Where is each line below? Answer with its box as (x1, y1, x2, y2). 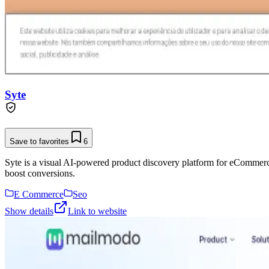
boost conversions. (5, 168, 75, 178)
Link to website (68, 205, 127, 216)
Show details (5, 205, 53, 216)
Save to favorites (10, 136, 69, 146)
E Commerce (14, 189, 64, 199)
